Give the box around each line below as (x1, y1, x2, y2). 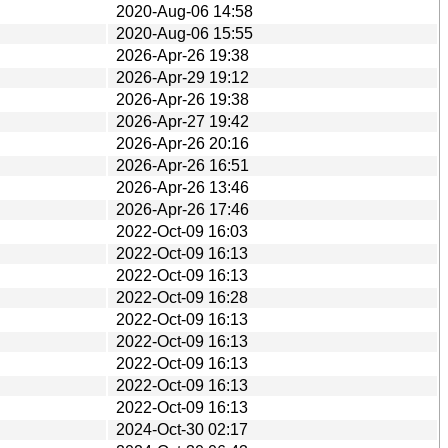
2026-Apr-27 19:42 (116, 112, 249, 130)
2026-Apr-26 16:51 (116, 156, 249, 174)
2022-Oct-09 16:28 (116, 288, 248, 306)
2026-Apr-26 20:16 (116, 134, 249, 152)
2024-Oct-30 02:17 (116, 420, 248, 438)
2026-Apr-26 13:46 (116, 178, 249, 196)
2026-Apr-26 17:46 (116, 200, 249, 218)
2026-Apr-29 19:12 (116, 68, 249, 86)
